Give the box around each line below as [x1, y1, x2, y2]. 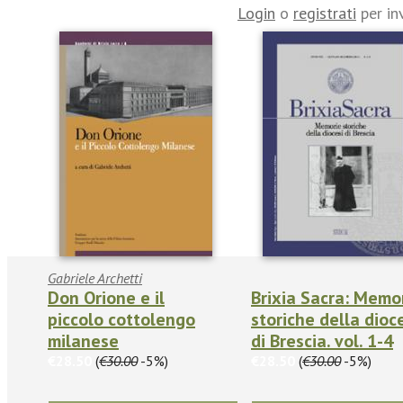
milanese [48, 328, 119, 353]
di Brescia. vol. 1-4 [251, 328, 393, 353]
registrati [293, 2, 356, 23]
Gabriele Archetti [48, 268, 142, 287]
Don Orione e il [48, 285, 165, 309]
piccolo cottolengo [48, 307, 195, 331]
